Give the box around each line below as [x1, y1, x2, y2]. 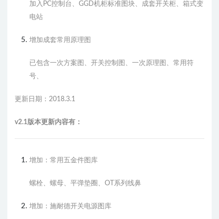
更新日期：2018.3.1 [15, 95, 75, 103]
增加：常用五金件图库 [29, 156, 98, 164]
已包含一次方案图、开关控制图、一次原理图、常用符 [29, 59, 194, 66]
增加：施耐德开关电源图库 [29, 202, 111, 210]
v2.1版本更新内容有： [15, 118, 82, 126]
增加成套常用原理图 [29, 36, 91, 44]
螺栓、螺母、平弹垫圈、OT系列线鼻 [29, 179, 141, 187]
